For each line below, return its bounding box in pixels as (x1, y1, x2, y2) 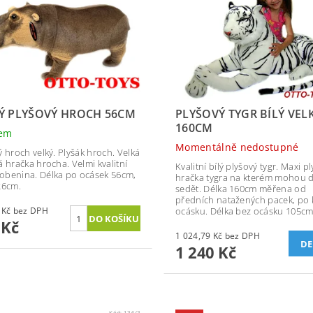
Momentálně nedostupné (175, 140, 299, 154)
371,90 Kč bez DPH (13, 205, 48, 217)
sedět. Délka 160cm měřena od (175, 182, 306, 196)
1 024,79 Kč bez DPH (224, 230, 261, 242)
